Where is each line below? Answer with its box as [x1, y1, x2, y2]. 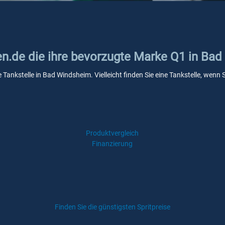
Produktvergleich [86, 129, 139, 137]
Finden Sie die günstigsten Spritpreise [55, 203, 170, 211]
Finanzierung [92, 140, 133, 148]
